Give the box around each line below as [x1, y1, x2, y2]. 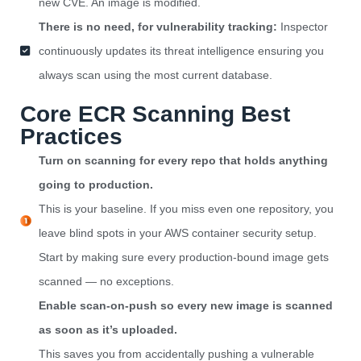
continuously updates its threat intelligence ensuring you [38, 44, 324, 58]
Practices [20, 124, 122, 150]
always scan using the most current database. [38, 68, 272, 82]
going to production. [38, 178, 153, 192]
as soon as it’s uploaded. [38, 323, 177, 337]
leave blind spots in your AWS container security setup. [38, 226, 317, 240]
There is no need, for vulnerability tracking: [38, 20, 277, 34]
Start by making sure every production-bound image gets [38, 251, 329, 264]
